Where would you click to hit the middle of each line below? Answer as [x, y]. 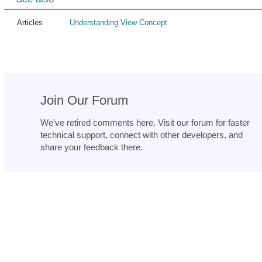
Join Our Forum [84, 101]
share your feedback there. [92, 147]
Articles [30, 23]
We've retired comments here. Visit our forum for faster [145, 123]
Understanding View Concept [118, 23]
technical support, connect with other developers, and [142, 135]
